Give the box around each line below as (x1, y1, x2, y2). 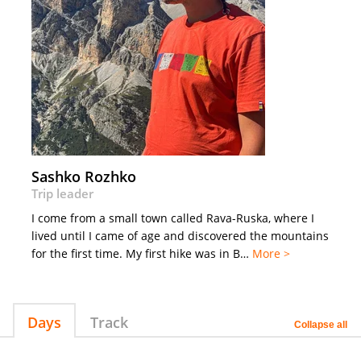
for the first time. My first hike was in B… (31, 245, 252, 261)
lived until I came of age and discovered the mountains (31, 227, 329, 243)
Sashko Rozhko (31, 166, 136, 186)
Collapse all (294, 318, 347, 330)
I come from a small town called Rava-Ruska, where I (31, 210, 314, 226)
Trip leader (31, 185, 93, 201)
